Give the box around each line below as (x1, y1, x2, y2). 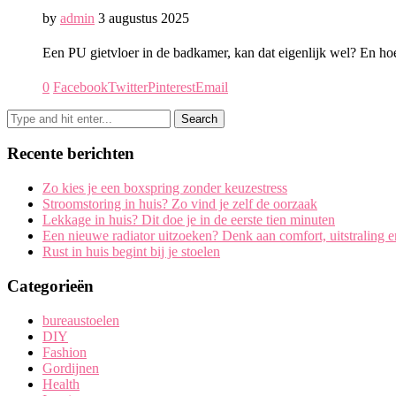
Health (42, 376, 80, 392)
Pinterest (148, 79, 195, 95)
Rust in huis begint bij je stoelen (42, 244, 220, 260)
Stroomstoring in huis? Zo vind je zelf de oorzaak (42, 196, 317, 212)
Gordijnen (42, 360, 99, 376)
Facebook (53, 79, 108, 95)
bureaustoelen (42, 312, 119, 328)
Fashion (42, 344, 87, 360)
